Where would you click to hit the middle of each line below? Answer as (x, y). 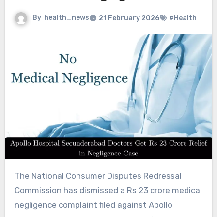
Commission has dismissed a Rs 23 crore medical (108, 190)
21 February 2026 (129, 18)
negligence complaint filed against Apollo (93, 205)
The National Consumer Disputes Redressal (17, 176)
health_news (66, 18)
